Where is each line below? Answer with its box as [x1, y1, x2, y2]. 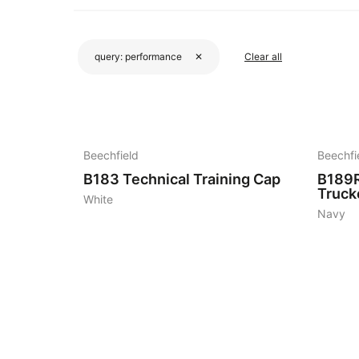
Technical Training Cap [123, 171, 280, 188]
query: [95, 50, 125, 63]
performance [125, 50, 182, 63]
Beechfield [83, 149, 139, 162]
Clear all [244, 50, 282, 63]
